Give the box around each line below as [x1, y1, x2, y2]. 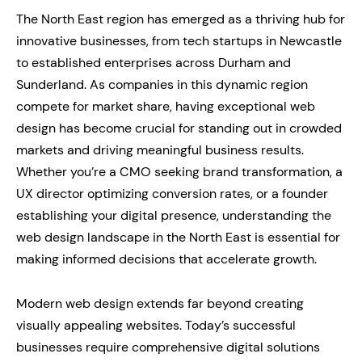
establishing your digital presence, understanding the [16, 206, 331, 224]
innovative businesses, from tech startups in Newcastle [16, 32, 342, 49]
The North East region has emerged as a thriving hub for [16, 10, 345, 27]
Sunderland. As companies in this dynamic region [16, 75, 308, 93]
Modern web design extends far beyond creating [16, 294, 304, 312]
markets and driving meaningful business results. [16, 141, 304, 158]
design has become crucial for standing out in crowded [16, 119, 342, 137]
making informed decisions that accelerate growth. [16, 250, 317, 267]
